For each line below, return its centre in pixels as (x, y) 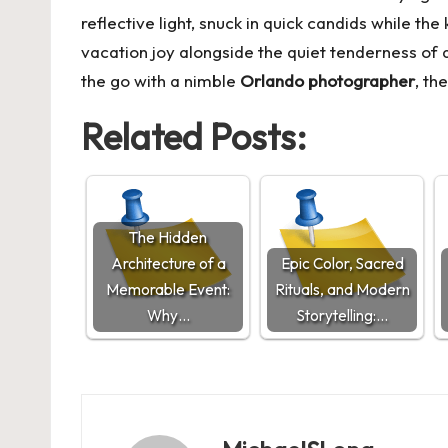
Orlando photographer (327, 80)
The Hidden (168, 237)
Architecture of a (168, 263)
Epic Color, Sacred (342, 263)
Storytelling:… (342, 315)
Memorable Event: (168, 289)
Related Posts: (194, 136)
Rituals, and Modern (342, 289)
